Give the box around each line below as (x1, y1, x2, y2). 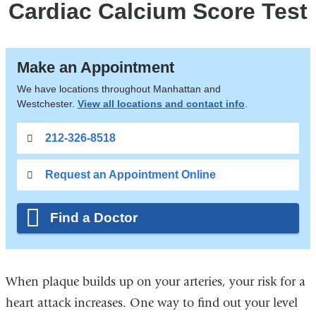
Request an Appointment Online (44, 168, 216, 181)
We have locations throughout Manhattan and (16, 83, 221, 95)
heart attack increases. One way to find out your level (5, 295, 298, 310)
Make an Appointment (16, 58, 174, 76)
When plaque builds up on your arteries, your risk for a (5, 274, 305, 289)
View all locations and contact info (77, 97, 245, 109)
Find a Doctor (50, 210, 138, 225)
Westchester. (16, 97, 78, 109)
